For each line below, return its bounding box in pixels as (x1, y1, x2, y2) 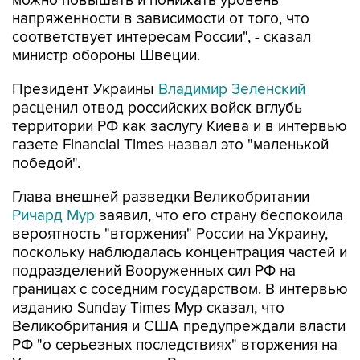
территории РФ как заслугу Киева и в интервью (12, 117, 347, 136)
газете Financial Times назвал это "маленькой (12, 136, 329, 154)
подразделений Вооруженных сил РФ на (12, 262, 296, 280)
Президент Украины (12, 80, 158, 99)
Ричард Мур (12, 207, 95, 225)
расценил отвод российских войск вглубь (12, 99, 302, 117)
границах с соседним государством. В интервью (12, 280, 348, 299)
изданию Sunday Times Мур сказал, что (12, 299, 284, 317)
